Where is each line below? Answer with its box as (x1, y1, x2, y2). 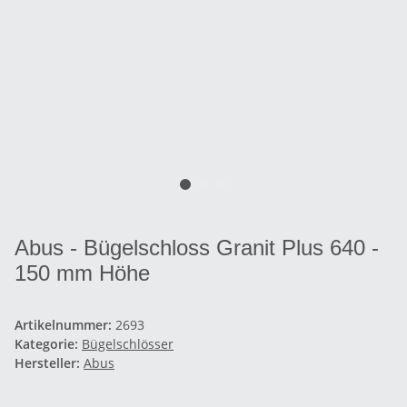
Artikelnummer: (15, 315, 115, 333)
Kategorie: (15, 334, 82, 352)
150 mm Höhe (15, 260, 150, 285)
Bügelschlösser (82, 334, 174, 352)
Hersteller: (15, 353, 80, 372)
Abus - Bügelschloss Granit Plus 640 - (15, 234, 379, 260)
